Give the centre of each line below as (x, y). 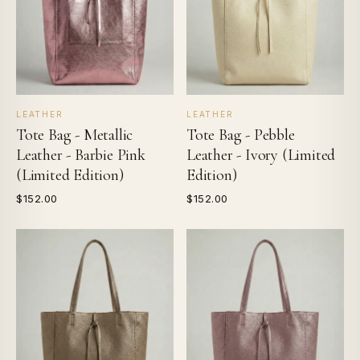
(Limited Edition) (70, 176)
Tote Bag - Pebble (241, 135)
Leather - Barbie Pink (81, 155)
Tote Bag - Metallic (75, 135)
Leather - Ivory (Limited (261, 155)
